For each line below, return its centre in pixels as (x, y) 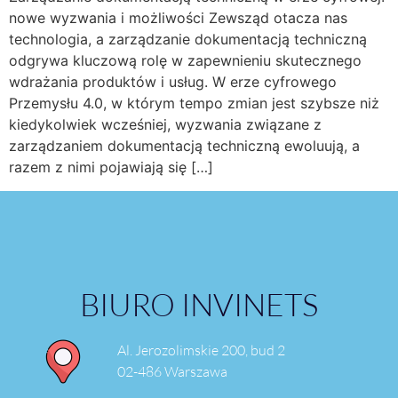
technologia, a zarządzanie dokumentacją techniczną (188, 40)
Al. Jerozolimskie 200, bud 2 (201, 350)
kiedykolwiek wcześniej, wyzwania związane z (165, 125)
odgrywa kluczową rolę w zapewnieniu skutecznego (185, 61)
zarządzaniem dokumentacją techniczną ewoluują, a (184, 146)
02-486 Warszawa (172, 371)
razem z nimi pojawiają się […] (111, 167)
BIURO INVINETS (199, 304)
